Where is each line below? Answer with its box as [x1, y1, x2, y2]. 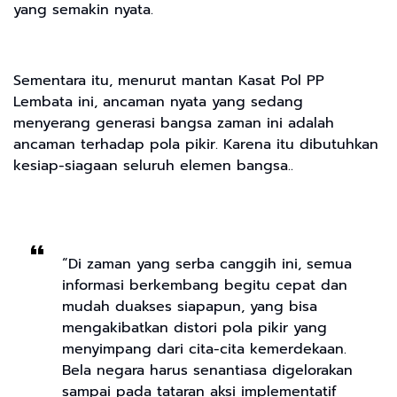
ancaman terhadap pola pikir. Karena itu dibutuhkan [13, 133, 378, 155]
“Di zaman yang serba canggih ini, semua [62, 253, 352, 275]
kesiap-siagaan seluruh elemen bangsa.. [13, 154, 299, 176]
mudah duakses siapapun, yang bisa [62, 295, 317, 317]
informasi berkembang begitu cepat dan [62, 274, 347, 296]
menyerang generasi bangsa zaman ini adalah [13, 112, 334, 134]
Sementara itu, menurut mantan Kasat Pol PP [13, 69, 324, 91]
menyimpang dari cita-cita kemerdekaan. [62, 338, 346, 360]
